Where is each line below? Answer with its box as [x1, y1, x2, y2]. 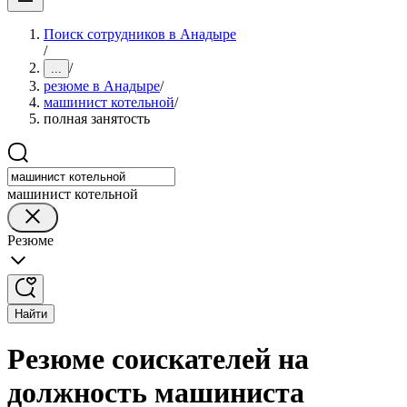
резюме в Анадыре [44, 78, 160, 94]
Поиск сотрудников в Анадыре [44, 26, 236, 42]
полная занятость [44, 111, 150, 126]
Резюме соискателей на [7, 342, 309, 376]
